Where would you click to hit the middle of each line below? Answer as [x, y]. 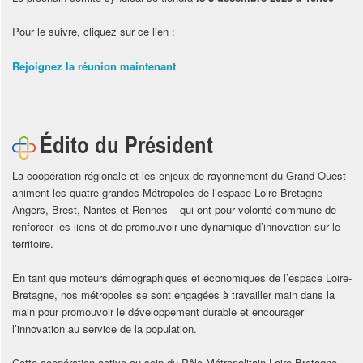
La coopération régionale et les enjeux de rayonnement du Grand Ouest [179, 175]
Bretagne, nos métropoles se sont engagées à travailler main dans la [173, 295]
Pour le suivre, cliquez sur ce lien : [93, 32]
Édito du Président [126, 143]
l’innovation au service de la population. [104, 329]
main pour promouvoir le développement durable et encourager [158, 312]
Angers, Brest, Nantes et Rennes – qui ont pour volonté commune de [174, 209]
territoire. [32, 243]
